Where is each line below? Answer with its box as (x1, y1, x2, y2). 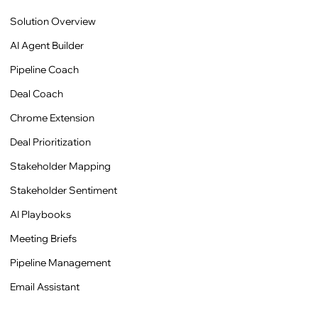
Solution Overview (10, 14, 96, 28)
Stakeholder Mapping (10, 159, 111, 172)
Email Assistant (10, 280, 79, 293)
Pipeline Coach (10, 62, 79, 76)
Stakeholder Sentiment (10, 183, 117, 197)
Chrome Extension (10, 111, 94, 124)
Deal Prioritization (10, 135, 91, 148)
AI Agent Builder (10, 38, 84, 52)
